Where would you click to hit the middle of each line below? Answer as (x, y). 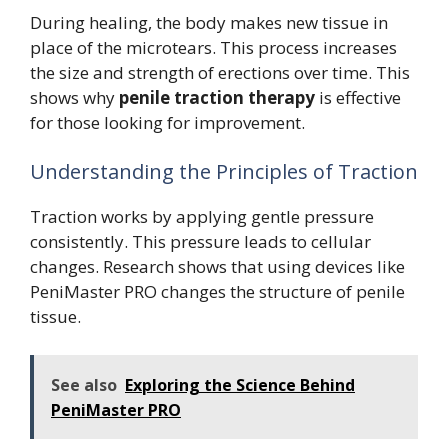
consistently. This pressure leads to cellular (200, 242)
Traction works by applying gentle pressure (202, 217)
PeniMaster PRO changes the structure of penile (217, 292)
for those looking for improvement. (167, 122)
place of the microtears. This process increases (213, 47)
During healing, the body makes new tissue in (209, 22)
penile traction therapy (217, 97)
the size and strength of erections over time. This (220, 72)
